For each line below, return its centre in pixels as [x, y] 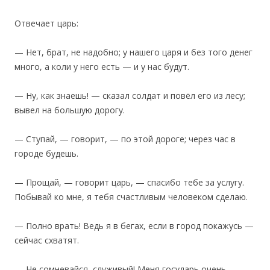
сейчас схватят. [47, 240]
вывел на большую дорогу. [70, 110]
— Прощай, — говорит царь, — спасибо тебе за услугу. [129, 183]
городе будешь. [46, 154]
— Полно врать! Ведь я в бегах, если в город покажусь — [134, 226]
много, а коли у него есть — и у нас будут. [102, 67]
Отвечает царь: [46, 24]
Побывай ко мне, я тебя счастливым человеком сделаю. [131, 197]
